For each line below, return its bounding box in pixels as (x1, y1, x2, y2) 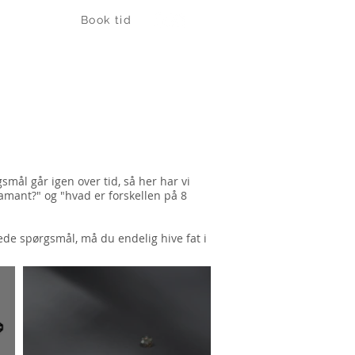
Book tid (80, 13, 132, 26)
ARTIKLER (25, 61, 80, 77)
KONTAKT (120, 61, 172, 77)
